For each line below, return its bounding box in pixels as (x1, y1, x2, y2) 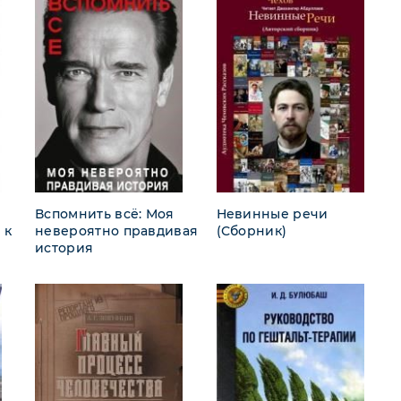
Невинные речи (216, 205, 328, 222)
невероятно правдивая (35, 222, 199, 239)
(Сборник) (216, 222, 287, 239)
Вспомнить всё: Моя (35, 205, 175, 222)
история (35, 239, 94, 256)
